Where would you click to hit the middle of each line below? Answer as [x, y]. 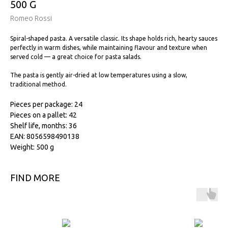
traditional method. [38, 84]
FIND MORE [35, 178]
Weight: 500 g [32, 147]
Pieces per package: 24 [46, 104]
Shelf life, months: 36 [44, 126]
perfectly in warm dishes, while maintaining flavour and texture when [109, 48]
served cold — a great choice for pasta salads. [76, 57]
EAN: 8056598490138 [45, 136]
